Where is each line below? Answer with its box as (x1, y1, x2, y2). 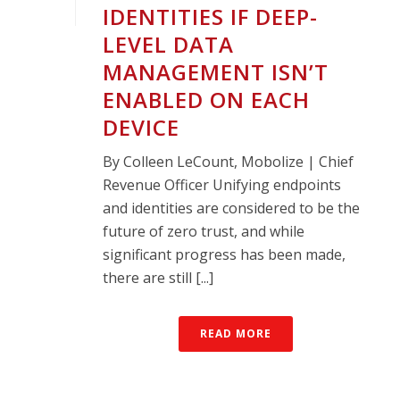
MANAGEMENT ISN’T (103, 56, 329, 87)
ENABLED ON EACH (103, 84, 310, 114)
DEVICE (103, 112, 179, 142)
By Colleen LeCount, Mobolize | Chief (103, 151, 354, 171)
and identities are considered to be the (103, 197, 360, 218)
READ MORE (200, 325, 271, 341)
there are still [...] (103, 267, 213, 287)
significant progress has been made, (103, 244, 346, 264)
